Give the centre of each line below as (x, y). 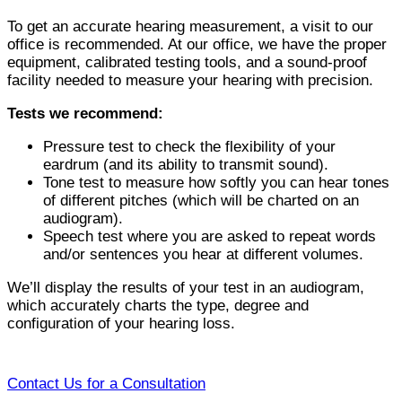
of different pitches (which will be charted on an (201, 201)
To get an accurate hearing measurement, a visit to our (190, 27)
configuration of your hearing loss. (121, 324)
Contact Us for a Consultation (106, 384)
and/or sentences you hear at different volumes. (203, 255)
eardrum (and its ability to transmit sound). (186, 165)
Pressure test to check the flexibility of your (189, 147)
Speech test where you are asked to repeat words (210, 237)
